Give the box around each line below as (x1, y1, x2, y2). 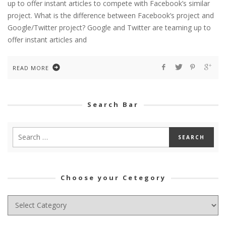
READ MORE (13, 64, 49, 72)
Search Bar (87, 99, 139, 109)
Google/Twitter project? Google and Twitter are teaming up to (8, 22, 211, 32)
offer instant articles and (8, 34, 87, 44)
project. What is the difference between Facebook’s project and (8, 10, 214, 20)
